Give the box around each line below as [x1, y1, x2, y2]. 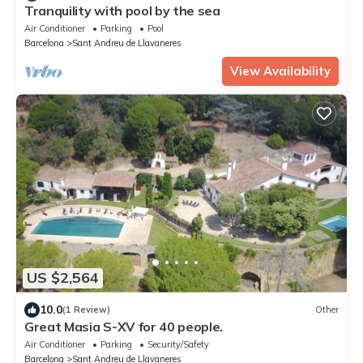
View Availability [230, 63, 331, 79]
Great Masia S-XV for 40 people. [24, 318, 224, 335]
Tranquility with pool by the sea [24, 2, 220, 19]
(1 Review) [62, 304, 110, 316]
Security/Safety [147, 338, 209, 350]
